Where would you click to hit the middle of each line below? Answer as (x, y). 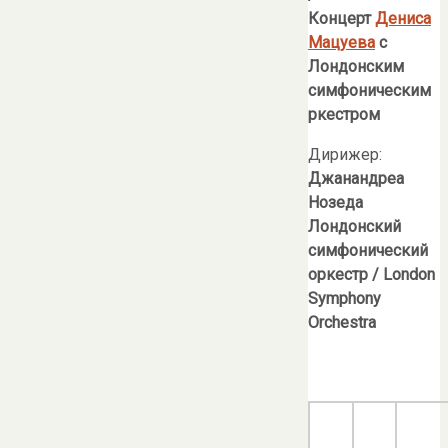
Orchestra (342, 322)
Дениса (403, 18)
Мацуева (341, 42)
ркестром (344, 114)
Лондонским (356, 66)
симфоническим (369, 90)
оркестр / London (371, 274)
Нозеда (335, 202)
